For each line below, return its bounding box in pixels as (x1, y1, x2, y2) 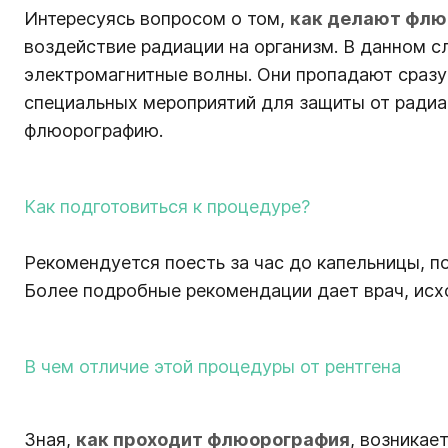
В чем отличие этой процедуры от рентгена (24, 355, 401, 377)
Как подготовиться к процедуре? (24, 195, 310, 217)
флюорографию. (24, 119, 163, 141)
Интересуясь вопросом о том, (24, 7, 290, 29)
